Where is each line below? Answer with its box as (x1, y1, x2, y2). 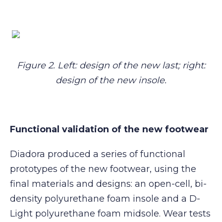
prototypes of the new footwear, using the (10, 163, 196, 174)
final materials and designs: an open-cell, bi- (10, 178, 207, 189)
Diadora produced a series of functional (10, 148, 185, 160)
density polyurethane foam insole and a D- (10, 193, 200, 204)
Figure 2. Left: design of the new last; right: (16, 59, 206, 71)
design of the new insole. (55, 74, 166, 86)
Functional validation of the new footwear (10, 124, 209, 135)
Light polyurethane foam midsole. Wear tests (10, 208, 211, 219)
